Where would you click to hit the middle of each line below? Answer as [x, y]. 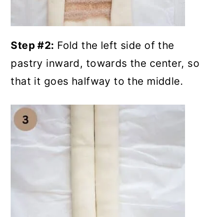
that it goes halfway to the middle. [97, 81]
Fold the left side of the [114, 45]
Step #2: [32, 45]
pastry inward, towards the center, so [105, 63]
